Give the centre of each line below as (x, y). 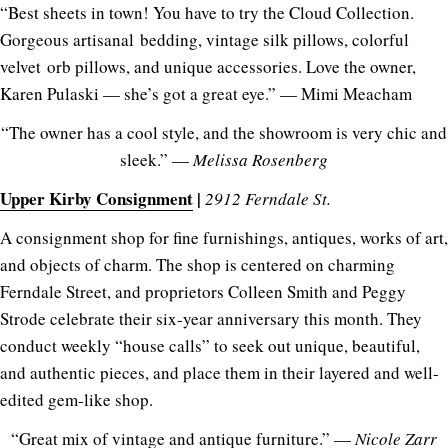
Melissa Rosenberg (260, 159)
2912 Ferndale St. (268, 198)
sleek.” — (156, 159)
